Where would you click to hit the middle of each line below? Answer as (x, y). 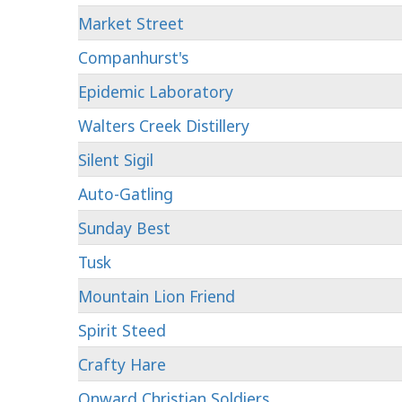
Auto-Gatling (126, 194)
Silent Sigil (116, 160)
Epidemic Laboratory (156, 92)
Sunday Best (124, 228)
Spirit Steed (122, 330)
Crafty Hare (122, 364)
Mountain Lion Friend (157, 296)
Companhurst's (133, 57)
